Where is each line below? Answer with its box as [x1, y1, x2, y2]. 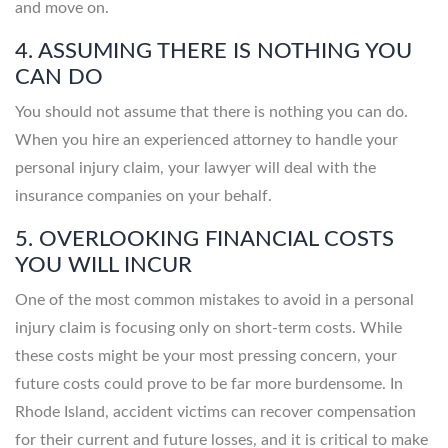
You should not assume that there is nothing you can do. [15, 103, 408, 120]
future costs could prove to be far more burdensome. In [15, 375, 403, 392]
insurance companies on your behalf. [15, 187, 276, 204]
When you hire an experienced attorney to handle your [15, 131, 398, 148]
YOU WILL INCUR [15, 253, 198, 276]
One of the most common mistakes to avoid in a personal [15, 291, 414, 308]
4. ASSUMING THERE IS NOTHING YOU [15, 39, 412, 62]
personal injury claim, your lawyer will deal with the [15, 159, 376, 176]
